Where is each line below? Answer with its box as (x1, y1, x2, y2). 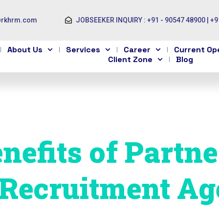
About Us (7, 44, 43, 55)
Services (66, 44, 101, 55)
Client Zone (108, 54, 153, 65)
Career (124, 44, 151, 55)
